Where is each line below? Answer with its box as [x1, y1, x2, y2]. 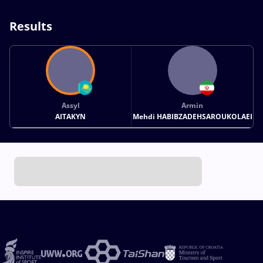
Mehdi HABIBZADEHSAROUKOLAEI [132, 111, 252, 122]
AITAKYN [55, 111, 86, 122]
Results [9, 18, 52, 34]
